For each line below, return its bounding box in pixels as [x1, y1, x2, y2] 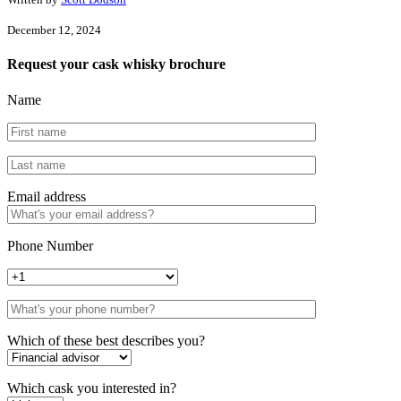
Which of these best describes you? [7, 332, 205, 348]
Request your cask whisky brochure [7, 56, 226, 73]
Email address [7, 188, 86, 204]
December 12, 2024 [7, 23, 101, 38]
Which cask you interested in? [7, 380, 176, 396]
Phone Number [7, 237, 93, 253]
